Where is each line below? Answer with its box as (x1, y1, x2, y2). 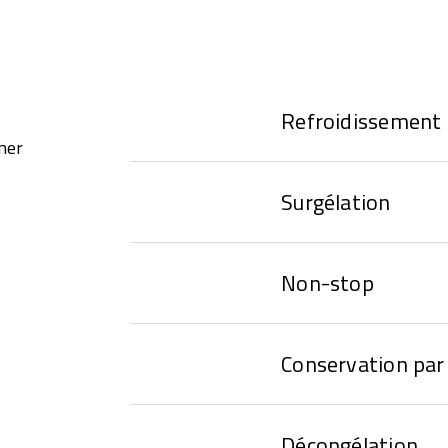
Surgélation (281, 184, 391, 219)
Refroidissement (281, 103, 442, 138)
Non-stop (281, 265, 374, 300)
